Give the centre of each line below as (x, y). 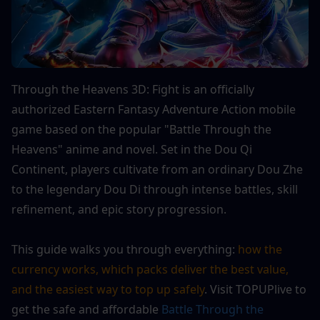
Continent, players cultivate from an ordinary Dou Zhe (157, 169)
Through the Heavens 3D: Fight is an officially (133, 89)
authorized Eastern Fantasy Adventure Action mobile (154, 109)
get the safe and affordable (85, 309)
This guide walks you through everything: (125, 249)
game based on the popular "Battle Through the (141, 129)
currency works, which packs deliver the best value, (150, 269)
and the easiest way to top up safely (108, 289)
